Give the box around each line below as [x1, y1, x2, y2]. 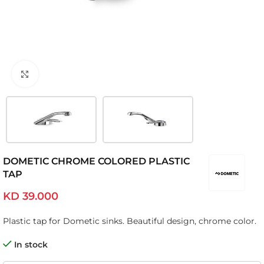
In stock [14, 239, 48, 250]
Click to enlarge [38, 69, 101, 78]
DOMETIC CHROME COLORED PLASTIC [3, 156, 190, 167]
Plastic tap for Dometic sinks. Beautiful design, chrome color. [3, 216, 256, 226]
